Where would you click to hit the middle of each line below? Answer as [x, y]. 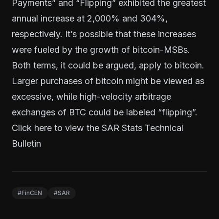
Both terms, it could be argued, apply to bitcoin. [108, 65]
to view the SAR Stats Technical [118, 128]
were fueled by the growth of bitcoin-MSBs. [101, 49]
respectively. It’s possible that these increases [104, 34]
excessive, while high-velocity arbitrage [91, 96]
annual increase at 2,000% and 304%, [90, 18]
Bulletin [26, 143]
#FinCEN [30, 193]
